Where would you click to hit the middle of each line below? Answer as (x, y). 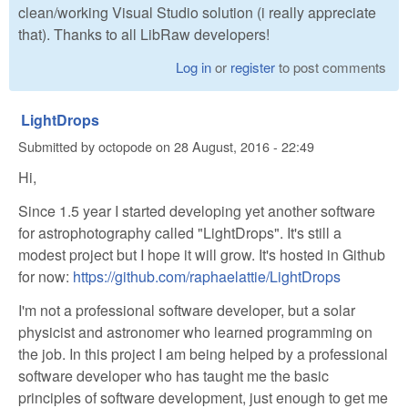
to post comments (331, 67)
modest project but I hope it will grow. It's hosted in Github (202, 254)
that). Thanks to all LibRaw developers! (144, 35)
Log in (194, 67)
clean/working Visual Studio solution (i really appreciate (197, 13)
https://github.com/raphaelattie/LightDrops (207, 276)
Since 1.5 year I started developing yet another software (197, 210)
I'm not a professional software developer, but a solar (187, 310)
